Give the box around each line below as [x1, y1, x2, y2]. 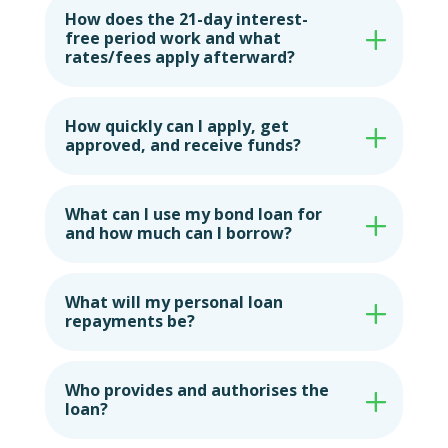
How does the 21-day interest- [64, 8, 308, 31]
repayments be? [64, 310, 195, 333]
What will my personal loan [64, 291, 283, 314]
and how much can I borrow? [64, 222, 292, 245]
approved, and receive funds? [64, 134, 301, 157]
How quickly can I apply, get [64, 115, 289, 138]
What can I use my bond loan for [64, 203, 322, 226]
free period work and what [64, 27, 281, 50]
